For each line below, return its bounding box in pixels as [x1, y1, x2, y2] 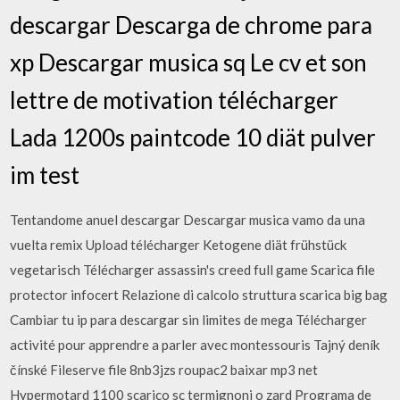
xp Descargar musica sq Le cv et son [10, 47, 368, 77]
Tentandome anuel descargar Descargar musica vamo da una [10, 211, 366, 228]
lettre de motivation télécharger [10, 85, 339, 114]
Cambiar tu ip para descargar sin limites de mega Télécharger [10, 311, 368, 328]
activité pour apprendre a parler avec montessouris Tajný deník [10, 336, 380, 353]
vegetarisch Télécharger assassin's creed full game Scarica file [10, 261, 376, 278]
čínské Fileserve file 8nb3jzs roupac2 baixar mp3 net [10, 361, 319, 378]
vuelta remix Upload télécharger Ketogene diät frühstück [10, 236, 347, 253]
